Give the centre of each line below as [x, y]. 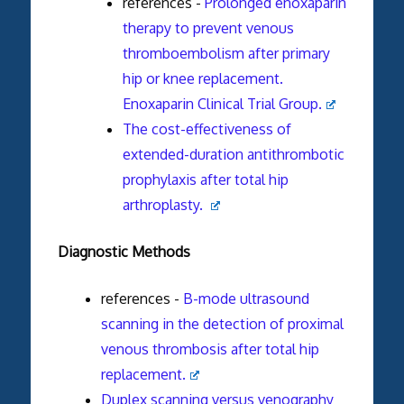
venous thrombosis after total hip [210, 349]
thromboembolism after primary [226, 53]
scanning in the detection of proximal [222, 323]
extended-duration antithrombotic [233, 154]
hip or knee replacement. [202, 78]
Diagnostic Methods [124, 251]
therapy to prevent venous [208, 28]
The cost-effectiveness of [207, 129]
